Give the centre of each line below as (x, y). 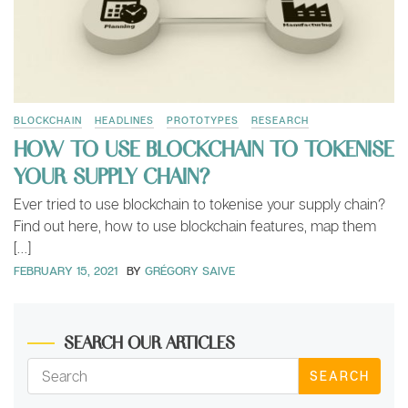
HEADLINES (124, 120)
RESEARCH (280, 120)
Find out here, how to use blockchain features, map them (195, 225)
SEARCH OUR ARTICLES (149, 341)
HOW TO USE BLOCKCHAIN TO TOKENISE (204, 147)
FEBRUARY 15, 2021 (66, 271)
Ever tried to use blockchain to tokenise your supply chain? (199, 204)
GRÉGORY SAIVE (190, 271)
